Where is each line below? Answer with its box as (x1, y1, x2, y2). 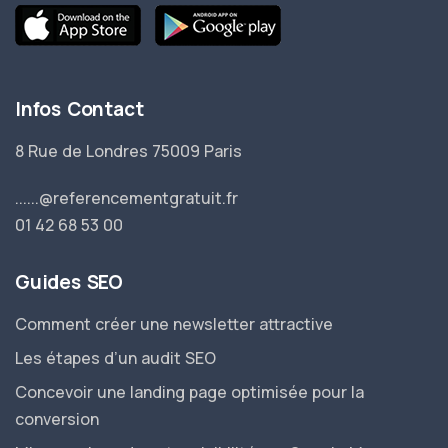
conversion (15, 408, 99, 430)
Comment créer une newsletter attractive (15, 313, 333, 335)
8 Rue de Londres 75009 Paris (15, 140, 242, 162)
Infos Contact (15, 96, 144, 122)
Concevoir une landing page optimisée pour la (15, 381, 364, 403)
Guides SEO (15, 269, 123, 295)
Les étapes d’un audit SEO (15, 347, 216, 369)
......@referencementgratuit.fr (15, 187, 238, 209)
